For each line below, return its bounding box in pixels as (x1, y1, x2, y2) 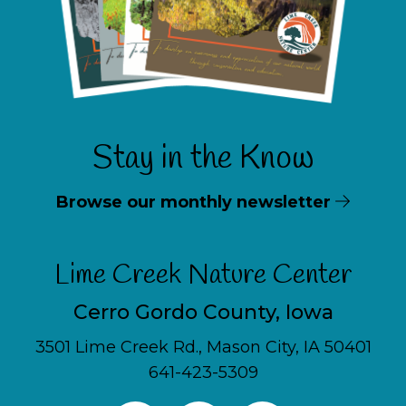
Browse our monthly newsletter (56, 191, 336, 212)
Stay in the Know (92, 136, 314, 180)
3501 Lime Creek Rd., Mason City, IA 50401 (34, 336, 372, 357)
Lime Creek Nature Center (53, 256, 353, 294)
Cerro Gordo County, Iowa (72, 299, 333, 324)
